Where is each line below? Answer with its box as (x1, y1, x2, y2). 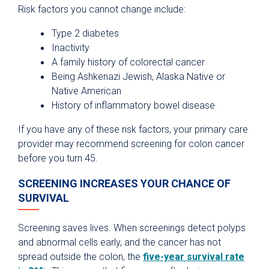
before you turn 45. (18, 153, 98, 165)
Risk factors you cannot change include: (18, 4, 186, 16)
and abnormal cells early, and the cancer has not (18, 237, 221, 249)
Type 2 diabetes (52, 28, 119, 40)
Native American (52, 85, 121, 97)
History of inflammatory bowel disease (52, 100, 215, 112)
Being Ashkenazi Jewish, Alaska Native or (52, 71, 225, 83)
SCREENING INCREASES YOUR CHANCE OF (18, 177, 231, 190)
